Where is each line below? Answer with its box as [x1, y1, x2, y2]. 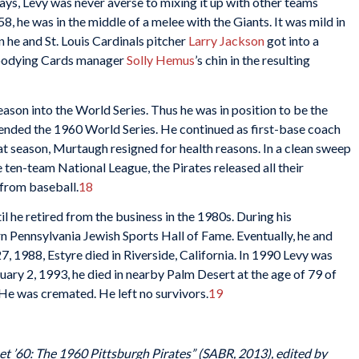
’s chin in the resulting [195, 52, 310, 68]
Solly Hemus [127, 52, 195, 68]
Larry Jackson [188, 33, 264, 49]
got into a [264, 33, 319, 49]
